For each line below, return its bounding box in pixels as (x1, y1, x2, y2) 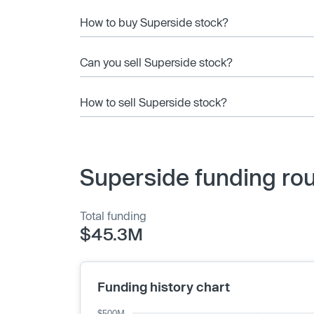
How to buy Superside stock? (80, 15, 228, 29)
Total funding (80, 208, 146, 222)
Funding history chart (97, 278, 230, 294)
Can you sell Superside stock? (80, 55, 233, 69)
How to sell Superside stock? (80, 95, 227, 109)
